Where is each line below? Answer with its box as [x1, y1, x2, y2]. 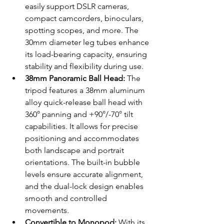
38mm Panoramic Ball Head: [25, 73, 125, 83]
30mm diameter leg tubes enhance [25, 37, 151, 47]
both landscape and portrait [25, 145, 126, 155]
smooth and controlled [25, 193, 109, 203]
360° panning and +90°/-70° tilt [25, 109, 135, 119]
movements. [25, 205, 69, 215]
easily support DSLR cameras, [25, 1, 131, 11]
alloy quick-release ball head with [25, 97, 144, 107]
